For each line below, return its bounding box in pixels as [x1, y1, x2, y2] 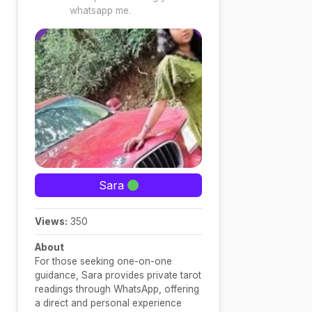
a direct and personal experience [35, 297, 182, 309]
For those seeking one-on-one [35, 256, 172, 267]
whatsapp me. [70, 5, 131, 16]
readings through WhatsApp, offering [35, 283, 199, 295]
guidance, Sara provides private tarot [35, 270, 201, 281]
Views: [35, 216, 68, 227]
